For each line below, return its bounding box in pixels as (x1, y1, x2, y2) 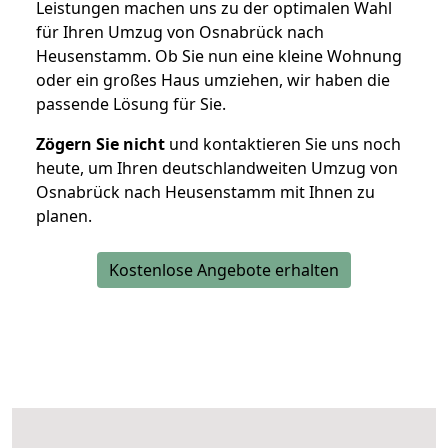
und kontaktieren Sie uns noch (165, 133, 401, 156)
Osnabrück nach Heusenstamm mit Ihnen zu (36, 181, 375, 204)
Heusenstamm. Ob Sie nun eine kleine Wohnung (36, 45, 402, 68)
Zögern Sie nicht (36, 133, 165, 156)
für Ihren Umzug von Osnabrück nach (36, 21, 324, 44)
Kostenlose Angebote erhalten (109, 259, 339, 282)
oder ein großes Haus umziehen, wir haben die (36, 69, 390, 92)
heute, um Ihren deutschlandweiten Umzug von (36, 157, 398, 180)
